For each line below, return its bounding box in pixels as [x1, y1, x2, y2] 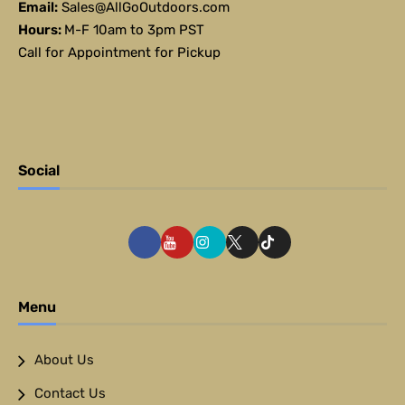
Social [18, 162, 60, 180]
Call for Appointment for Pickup [18, 44, 221, 61]
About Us [34, 352, 94, 369]
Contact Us [34, 385, 106, 402]
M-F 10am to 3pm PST [64, 22, 204, 39]
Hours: [18, 22, 64, 39]
